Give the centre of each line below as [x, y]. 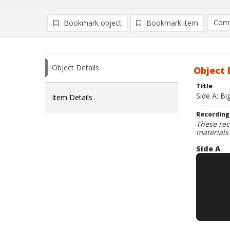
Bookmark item [172, 23]
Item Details [72, 97]
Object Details [75, 68]
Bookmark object [93, 23]
